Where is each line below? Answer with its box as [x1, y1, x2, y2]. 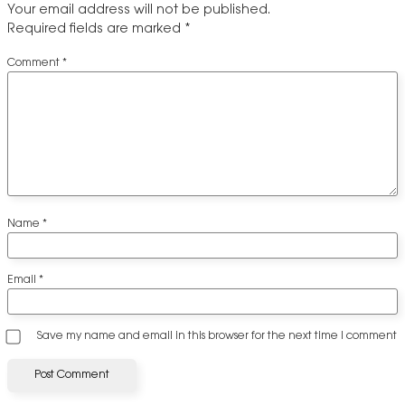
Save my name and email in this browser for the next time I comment [37, 331, 397, 343]
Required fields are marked [7, 22, 184, 36]
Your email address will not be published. [7, 3, 270, 17]
